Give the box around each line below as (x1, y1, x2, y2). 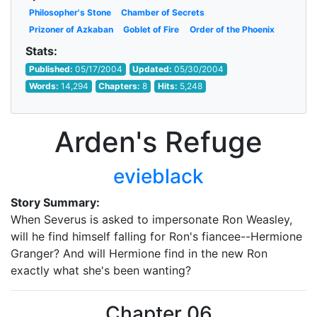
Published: (28, 64, 75, 74)
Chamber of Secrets (121, 7, 205, 18)
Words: (28, 81, 61, 91)
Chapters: (98, 81, 143, 91)
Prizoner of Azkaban (28, 24, 113, 35)
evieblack (113, 164, 204, 188)
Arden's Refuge (54, 125, 263, 159)
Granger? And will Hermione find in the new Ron (11, 246, 267, 260)
